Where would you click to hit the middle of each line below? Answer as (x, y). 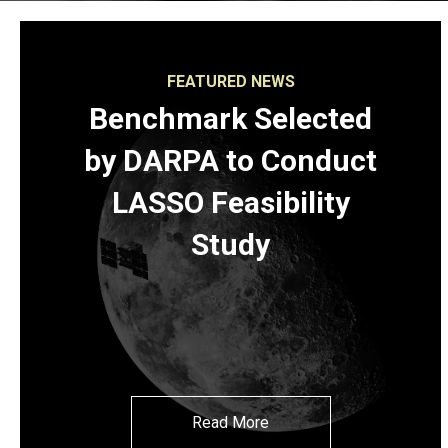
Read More (231, 423)
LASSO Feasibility (230, 203)
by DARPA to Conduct (231, 161)
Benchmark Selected (231, 119)
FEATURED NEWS (230, 82)
